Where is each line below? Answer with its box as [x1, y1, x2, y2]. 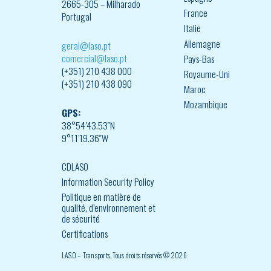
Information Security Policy [62, 175, 154, 189]
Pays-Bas [184, 51, 214, 65]
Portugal [62, 9, 91, 23]
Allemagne [184, 36, 220, 50]
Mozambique [184, 97, 227, 111]
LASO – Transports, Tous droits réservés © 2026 [62, 250, 187, 261]
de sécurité [62, 212, 100, 226]
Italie [184, 21, 201, 35]
